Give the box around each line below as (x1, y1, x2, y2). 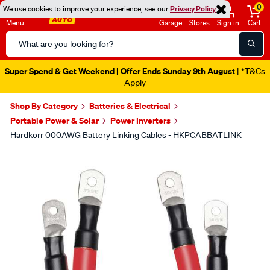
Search (5, 32, 35, 44)
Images (8, 148, 65, 169)
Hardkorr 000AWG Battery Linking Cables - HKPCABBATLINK (10, 130, 242, 140)
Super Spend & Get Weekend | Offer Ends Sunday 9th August (5, 65, 235, 77)
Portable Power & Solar (10, 115, 99, 126)
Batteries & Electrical (89, 100, 171, 111)
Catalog (5, 46, 38, 58)
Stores (189, 17, 210, 28)
